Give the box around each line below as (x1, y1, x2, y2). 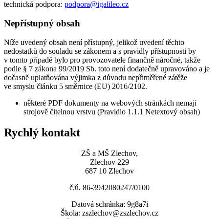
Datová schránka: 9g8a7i (71, 199, 148, 208)
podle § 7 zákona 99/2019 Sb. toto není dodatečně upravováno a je (4, 64, 210, 73)
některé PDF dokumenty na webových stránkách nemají (23, 98, 197, 107)
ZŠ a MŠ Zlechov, (81, 149, 138, 157)
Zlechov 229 (90, 157, 129, 166)
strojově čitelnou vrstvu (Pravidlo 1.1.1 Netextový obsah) (23, 107, 200, 116)
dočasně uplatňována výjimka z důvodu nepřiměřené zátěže (4, 73, 187, 82)
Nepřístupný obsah (4, 18, 80, 29)
